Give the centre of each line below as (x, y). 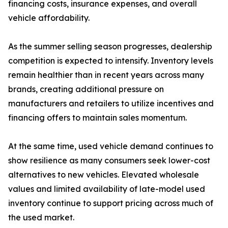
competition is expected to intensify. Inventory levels (111, 61)
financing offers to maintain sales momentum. (97, 118)
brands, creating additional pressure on (86, 89)
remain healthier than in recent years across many (106, 75)
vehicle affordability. (49, 18)
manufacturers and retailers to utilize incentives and (111, 104)
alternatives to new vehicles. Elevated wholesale (104, 175)
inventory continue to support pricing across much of (111, 203)
